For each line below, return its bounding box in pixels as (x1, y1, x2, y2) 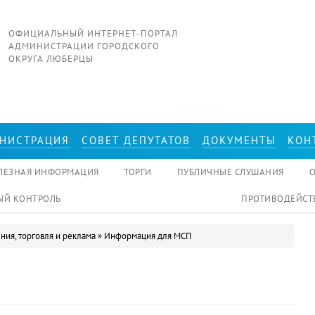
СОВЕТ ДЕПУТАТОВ (81, 134, 191, 148)
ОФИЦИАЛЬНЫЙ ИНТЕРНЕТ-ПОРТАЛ (8, 27, 178, 39)
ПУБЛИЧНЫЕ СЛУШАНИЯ (176, 166, 284, 179)
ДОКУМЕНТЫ (202, 134, 276, 148)
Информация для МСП (104, 230, 192, 243)
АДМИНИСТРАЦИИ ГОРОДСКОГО (8, 40, 160, 52)
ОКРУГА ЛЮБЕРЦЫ (8, 53, 94, 65)
